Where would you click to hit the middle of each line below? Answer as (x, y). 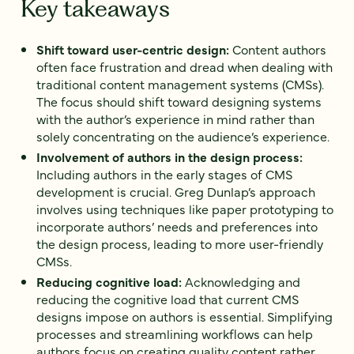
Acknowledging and (241, 281)
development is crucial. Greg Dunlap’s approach (176, 191)
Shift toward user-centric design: (133, 49)
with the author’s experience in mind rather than (175, 118)
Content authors (278, 49)
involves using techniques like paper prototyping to (185, 208)
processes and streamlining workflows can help (175, 333)
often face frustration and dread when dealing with (185, 66)
